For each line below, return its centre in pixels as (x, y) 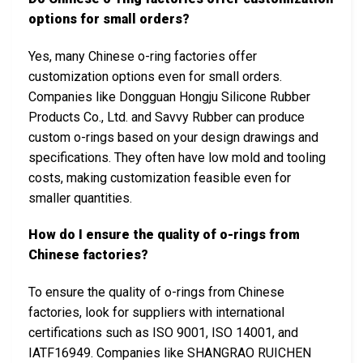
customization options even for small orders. (155, 76)
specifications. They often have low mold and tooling (177, 157)
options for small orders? (109, 19)
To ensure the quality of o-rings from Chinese (156, 293)
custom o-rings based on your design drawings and (173, 137)
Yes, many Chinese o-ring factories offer (143, 56)
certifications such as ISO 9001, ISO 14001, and (163, 333)
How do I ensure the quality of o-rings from (164, 235)
